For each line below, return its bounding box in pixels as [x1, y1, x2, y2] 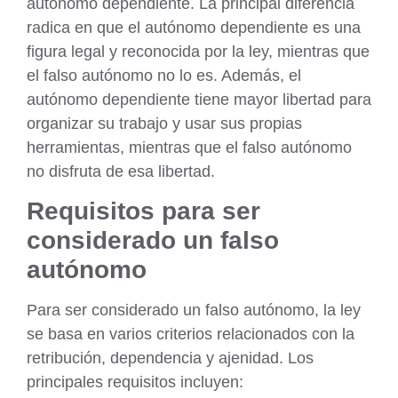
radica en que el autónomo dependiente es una [27, 18, 361, 36]
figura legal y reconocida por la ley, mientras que [27, 42, 370, 60]
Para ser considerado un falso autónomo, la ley [27, 301, 361, 320]
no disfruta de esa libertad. [27, 162, 215, 180]
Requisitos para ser [27, 197, 260, 226]
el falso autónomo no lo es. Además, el [27, 66, 301, 84]
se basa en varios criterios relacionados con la [27, 325, 354, 344]
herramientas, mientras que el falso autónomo [27, 138, 352, 156]
